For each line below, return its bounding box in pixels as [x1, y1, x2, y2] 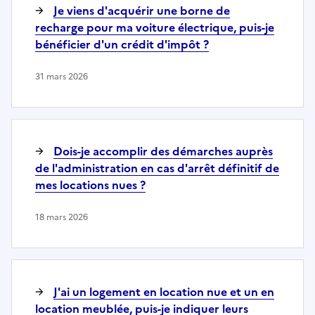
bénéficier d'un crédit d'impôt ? [35, 35, 209, 53]
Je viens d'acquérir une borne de [53, 1, 230, 19]
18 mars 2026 [35, 210, 88, 224]
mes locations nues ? [35, 176, 146, 193]
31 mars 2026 [35, 70, 88, 83]
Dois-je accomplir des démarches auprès [53, 142, 273, 160]
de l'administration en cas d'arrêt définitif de [35, 159, 279, 176]
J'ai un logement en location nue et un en [53, 283, 274, 300]
